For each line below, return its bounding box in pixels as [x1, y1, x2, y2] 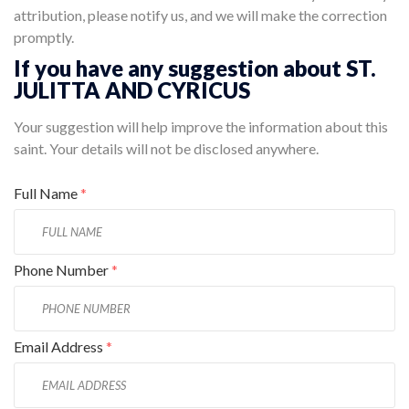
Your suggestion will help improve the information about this [14, 118, 388, 136]
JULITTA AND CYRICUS [14, 76, 250, 103]
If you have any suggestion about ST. [14, 54, 376, 81]
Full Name [14, 184, 80, 203]
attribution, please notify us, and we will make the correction [14, 5, 387, 24]
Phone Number [14, 261, 111, 279]
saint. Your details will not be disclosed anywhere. [14, 140, 319, 158]
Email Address [14, 338, 106, 356]
